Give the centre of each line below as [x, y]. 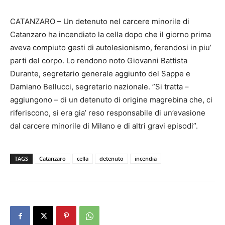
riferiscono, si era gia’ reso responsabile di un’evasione [108, 113]
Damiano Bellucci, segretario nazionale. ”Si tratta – [99, 87]
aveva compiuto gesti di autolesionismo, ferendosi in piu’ [111, 47]
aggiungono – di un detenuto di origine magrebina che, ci [111, 100]
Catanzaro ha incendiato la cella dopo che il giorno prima [110, 34]
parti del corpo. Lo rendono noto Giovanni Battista [99, 61]
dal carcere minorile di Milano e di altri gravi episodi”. [104, 126]
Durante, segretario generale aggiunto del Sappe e [100, 74]
